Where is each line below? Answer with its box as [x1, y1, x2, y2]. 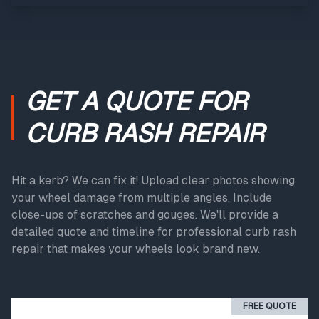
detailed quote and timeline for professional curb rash [11, 225, 296, 239]
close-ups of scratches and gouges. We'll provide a [11, 208, 278, 221]
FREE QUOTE [243, 301, 296, 311]
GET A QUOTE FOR [26, 87, 247, 116]
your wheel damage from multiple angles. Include [11, 191, 272, 204]
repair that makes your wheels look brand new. [11, 242, 260, 256]
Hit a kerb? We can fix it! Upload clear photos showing [11, 174, 295, 187]
